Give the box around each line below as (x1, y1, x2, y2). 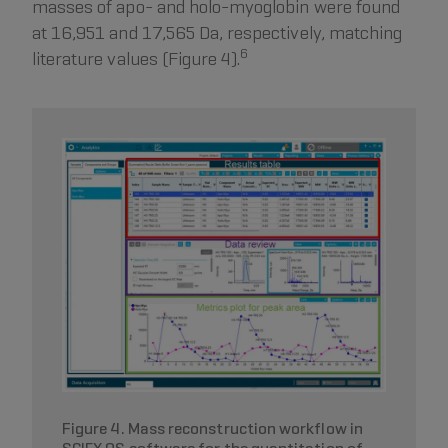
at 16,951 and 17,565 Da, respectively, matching (32, 20, 403, 44)
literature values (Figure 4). (32, 46, 241, 70)
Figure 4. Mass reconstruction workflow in (62, 417, 363, 439)
